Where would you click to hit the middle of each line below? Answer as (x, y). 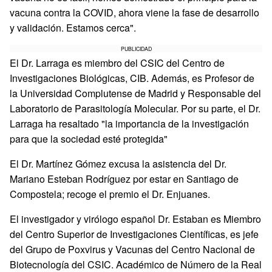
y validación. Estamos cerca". (74, 28)
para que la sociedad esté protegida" (90, 139)
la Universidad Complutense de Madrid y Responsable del (135, 93)
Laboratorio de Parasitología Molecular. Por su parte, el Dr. (135, 108)
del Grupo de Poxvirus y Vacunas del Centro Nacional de (132, 249)
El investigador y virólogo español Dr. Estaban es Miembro (135, 219)
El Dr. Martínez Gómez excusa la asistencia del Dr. (118, 164)
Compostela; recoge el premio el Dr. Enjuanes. (111, 194)
